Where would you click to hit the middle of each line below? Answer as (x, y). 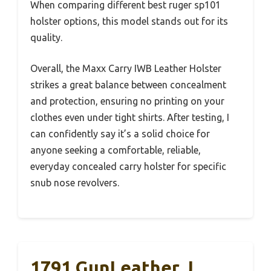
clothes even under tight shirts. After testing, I (130, 117)
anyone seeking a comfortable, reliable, (116, 150)
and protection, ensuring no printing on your (127, 101)
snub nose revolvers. (75, 182)
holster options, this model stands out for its (129, 21)
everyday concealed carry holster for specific (128, 166)
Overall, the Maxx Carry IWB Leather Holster (126, 68)
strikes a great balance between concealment (128, 84)
